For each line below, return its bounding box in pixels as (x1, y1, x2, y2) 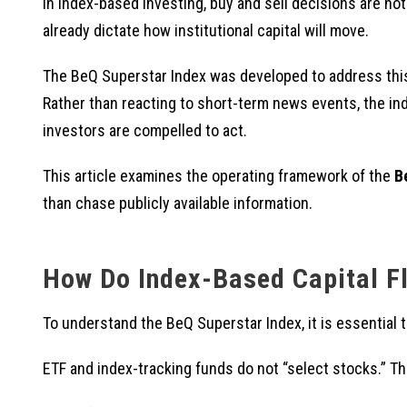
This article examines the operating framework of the (43, 166, 394, 186)
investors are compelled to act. (43, 121, 247, 141)
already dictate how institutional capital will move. (43, 21, 369, 41)
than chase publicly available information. (43, 194, 313, 213)
